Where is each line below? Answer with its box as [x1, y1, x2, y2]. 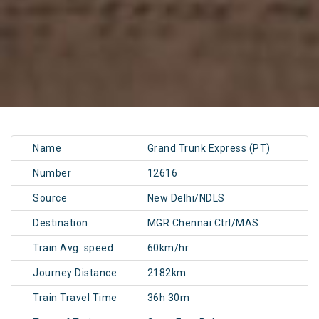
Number [33, 167, 71, 179]
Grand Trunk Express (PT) [147, 142, 271, 155]
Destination [33, 217, 88, 229]
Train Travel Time [33, 292, 117, 304]
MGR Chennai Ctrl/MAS [147, 217, 259, 229]
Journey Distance [33, 267, 117, 279]
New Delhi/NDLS [147, 192, 225, 204]
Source [33, 192, 67, 204]
